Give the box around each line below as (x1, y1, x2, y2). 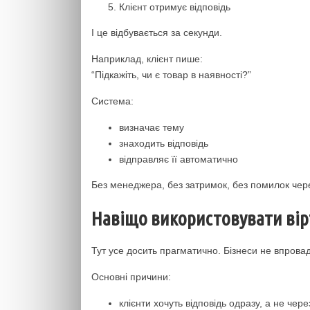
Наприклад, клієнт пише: (91, 53, 203, 64)
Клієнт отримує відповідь (119, 1, 230, 12)
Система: (91, 95, 134, 107)
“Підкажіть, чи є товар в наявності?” (91, 69, 251, 80)
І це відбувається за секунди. (91, 27, 222, 38)
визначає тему (119, 122, 184, 133)
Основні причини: (91, 271, 171, 282)
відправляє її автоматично (119, 154, 238, 165)
